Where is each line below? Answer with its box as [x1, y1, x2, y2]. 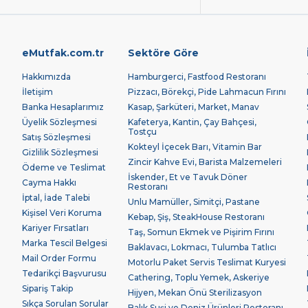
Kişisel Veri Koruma [22, 208, 102, 219]
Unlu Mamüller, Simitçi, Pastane [127, 197, 260, 208]
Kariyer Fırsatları [22, 223, 89, 234]
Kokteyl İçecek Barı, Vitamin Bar [127, 142, 262, 153]
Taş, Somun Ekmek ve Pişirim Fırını [127, 227, 274, 238]
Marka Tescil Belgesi [22, 238, 107, 249]
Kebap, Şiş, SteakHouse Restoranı [127, 212, 265, 223]
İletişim [22, 87, 53, 98]
